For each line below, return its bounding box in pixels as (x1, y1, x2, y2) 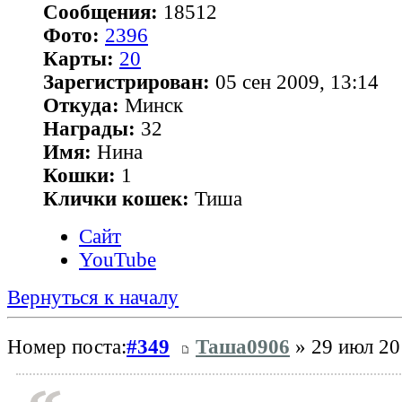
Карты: (43, 48, 114, 71)
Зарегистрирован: (43, 71, 210, 94)
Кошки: (43, 164, 116, 188)
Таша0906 (196, 336, 290, 359)
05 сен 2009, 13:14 (210, 71, 379, 94)
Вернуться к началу (7, 286, 179, 310)
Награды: (43, 118, 135, 141)
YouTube (79, 249, 156, 272)
